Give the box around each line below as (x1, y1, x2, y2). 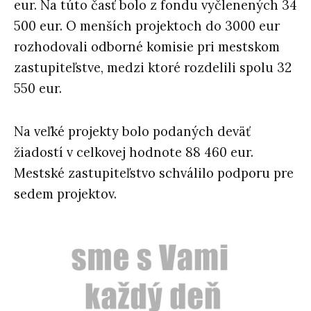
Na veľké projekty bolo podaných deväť (14, 123, 251, 140)
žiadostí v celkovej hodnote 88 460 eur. (14, 144, 253, 160)
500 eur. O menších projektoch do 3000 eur (14, 17, 280, 34)
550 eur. (14, 80, 62, 96)
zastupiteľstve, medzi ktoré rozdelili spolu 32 (14, 59, 292, 76)
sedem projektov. (14, 185, 117, 202)
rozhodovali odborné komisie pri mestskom (14, 38, 280, 55)
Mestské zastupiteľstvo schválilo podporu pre (14, 165, 294, 181)
